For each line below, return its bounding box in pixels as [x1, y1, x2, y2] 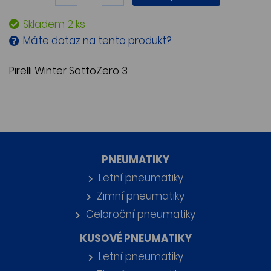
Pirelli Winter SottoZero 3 [9, 64, 128, 78]
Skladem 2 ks [23, 17, 85, 31]
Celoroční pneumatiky [86, 207, 195, 221]
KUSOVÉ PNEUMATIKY [79, 231, 192, 246]
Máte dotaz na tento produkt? [23, 33, 172, 48]
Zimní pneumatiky [97, 189, 184, 203]
